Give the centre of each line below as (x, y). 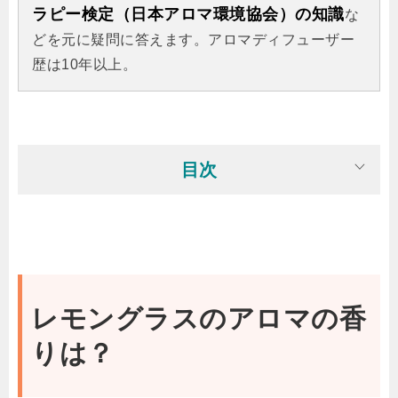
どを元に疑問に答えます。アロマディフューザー (193, 40)
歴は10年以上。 (84, 65)
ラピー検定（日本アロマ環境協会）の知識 (188, 15)
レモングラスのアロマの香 (199, 319)
